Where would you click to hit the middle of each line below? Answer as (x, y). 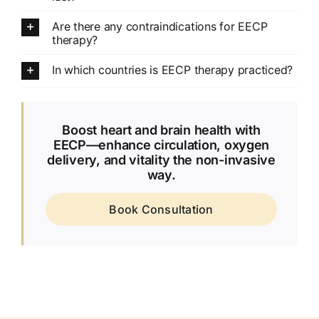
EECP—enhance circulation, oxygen (161, 145)
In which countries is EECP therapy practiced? (172, 69)
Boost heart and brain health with (161, 130)
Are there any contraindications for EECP (159, 26)
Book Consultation (161, 209)
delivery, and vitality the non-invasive (161, 159)
